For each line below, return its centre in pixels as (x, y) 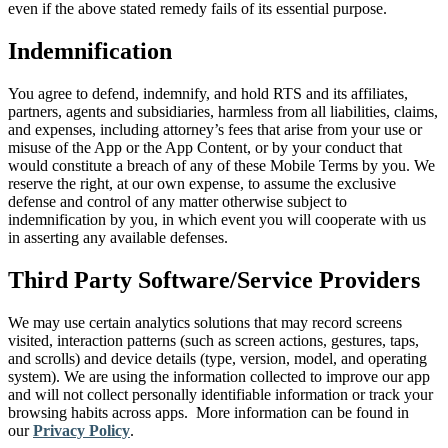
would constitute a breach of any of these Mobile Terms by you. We (221, 165)
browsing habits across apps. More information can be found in (208, 412)
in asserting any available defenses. (118, 237)
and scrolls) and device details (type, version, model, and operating (217, 358)
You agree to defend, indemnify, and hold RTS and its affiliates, (208, 93)
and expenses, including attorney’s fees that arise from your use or (215, 129)
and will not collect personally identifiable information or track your (220, 394)
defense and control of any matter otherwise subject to (177, 201)
